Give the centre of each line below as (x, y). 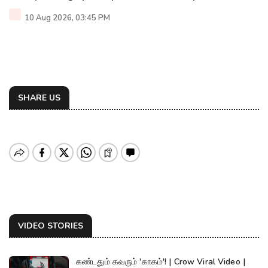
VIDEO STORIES (51, 226)
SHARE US (39, 98)
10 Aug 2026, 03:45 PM (66, 18)
